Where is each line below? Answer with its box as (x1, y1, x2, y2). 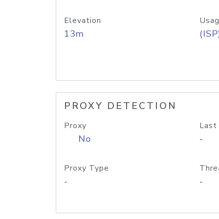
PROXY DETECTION (64, 100, 177, 112)
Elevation (64, 15, 101, 26)
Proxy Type (64, 163, 109, 174)
